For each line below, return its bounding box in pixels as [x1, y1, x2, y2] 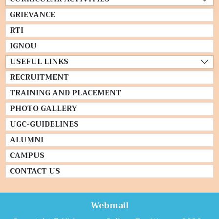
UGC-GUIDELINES [9, 117, 79, 131]
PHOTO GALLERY [9, 102, 77, 115]
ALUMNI [9, 133, 44, 146]
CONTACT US [9, 164, 60, 177]
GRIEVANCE [9, 8, 55, 21]
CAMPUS [9, 149, 44, 162]
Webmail [90, 198, 129, 213]
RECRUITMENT [9, 70, 69, 84]
